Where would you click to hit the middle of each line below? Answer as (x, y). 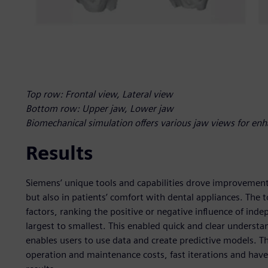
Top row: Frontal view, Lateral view (99, 94)
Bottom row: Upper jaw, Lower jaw (99, 108)
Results (59, 153)
